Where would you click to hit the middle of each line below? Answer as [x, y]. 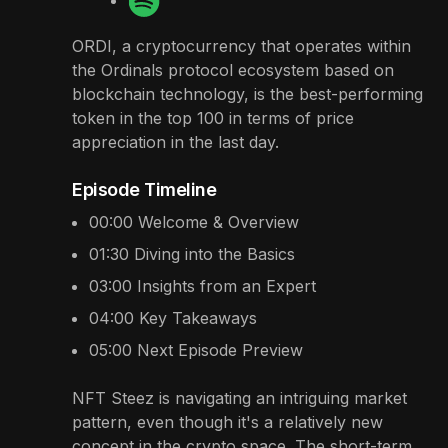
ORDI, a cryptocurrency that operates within [241, 45]
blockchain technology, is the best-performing [247, 93]
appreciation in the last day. [175, 141]
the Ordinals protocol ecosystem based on [233, 69]
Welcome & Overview [218, 221]
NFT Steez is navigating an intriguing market [239, 397]
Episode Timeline [144, 189]
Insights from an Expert [226, 285]
